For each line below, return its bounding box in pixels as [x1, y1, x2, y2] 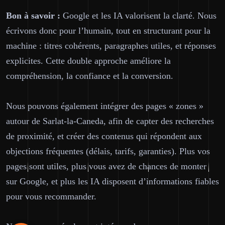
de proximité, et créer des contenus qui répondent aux [6, 131, 202, 141]
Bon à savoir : [6, 11, 60, 21]
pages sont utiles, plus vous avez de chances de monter [6, 161, 206, 171]
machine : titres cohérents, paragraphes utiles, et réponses [6, 41, 216, 51]
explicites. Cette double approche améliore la [6, 56, 171, 66]
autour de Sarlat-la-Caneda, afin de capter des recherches [6, 116, 214, 126]
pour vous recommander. [6, 191, 96, 201]
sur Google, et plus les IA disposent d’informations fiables [6, 176, 219, 186]
